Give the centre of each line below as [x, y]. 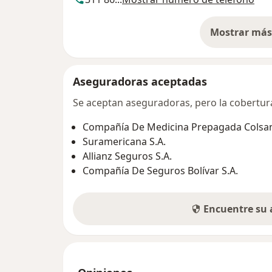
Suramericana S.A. [124, 141]
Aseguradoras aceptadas [140, 81]
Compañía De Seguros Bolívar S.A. [160, 170]
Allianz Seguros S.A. [127, 156]
